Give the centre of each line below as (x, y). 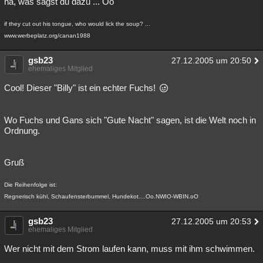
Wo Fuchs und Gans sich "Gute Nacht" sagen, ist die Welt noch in (130, 120)
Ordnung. (22, 131)
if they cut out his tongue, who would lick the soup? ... (77, 24)
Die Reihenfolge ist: (31, 185)
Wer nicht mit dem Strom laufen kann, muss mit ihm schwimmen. (129, 249)
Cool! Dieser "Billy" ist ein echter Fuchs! (81, 88)
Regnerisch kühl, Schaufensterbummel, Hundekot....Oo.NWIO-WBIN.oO (101, 196)
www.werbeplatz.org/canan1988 (47, 36)
